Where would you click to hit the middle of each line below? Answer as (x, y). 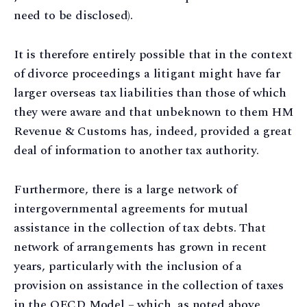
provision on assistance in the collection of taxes (149, 286)
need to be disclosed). (74, 16)
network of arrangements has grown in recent (140, 247)
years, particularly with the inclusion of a (128, 267)
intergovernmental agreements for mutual (131, 209)
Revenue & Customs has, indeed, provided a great (153, 132)
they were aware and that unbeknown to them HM (153, 112)
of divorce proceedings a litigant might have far (147, 74)
